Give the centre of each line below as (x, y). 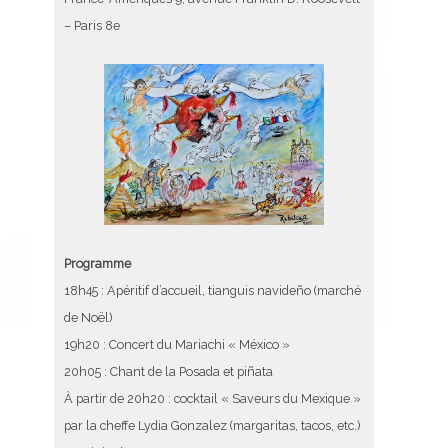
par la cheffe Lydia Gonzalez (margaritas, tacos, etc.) (212, 426)
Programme (97, 264)
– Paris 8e (92, 26)
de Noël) (88, 318)
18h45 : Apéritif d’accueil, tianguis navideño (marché (212, 291)
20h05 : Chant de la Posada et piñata (168, 372)
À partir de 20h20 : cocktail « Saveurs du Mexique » (212, 399)
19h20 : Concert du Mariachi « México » (177, 345)
